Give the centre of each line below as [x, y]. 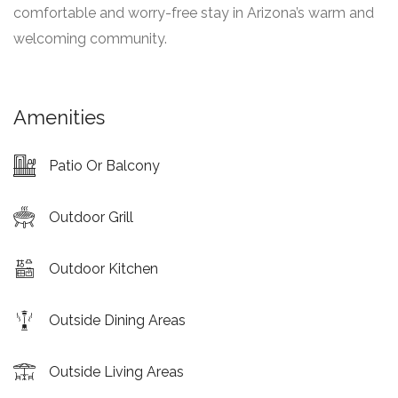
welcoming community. [90, 39]
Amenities [59, 117]
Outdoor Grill [91, 217]
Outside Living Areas [116, 372]
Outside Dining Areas [117, 320]
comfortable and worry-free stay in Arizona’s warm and [194, 13]
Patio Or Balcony [104, 166]
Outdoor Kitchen [103, 269]
